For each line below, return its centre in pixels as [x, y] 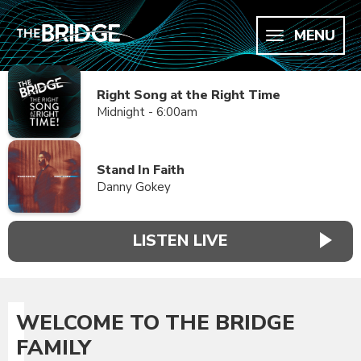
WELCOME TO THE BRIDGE [156, 322]
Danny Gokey [134, 187]
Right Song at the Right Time [189, 95]
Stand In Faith [141, 170]
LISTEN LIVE [180, 241]
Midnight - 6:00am [147, 112]
